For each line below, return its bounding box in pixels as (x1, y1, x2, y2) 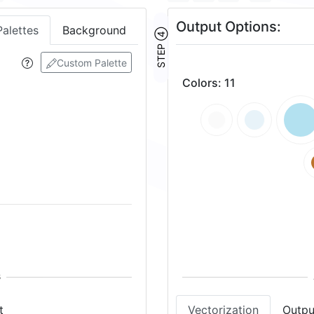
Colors (182, 75, 218, 90)
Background (62, 23, 126, 38)
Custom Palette (56, 56, 127, 69)
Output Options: (176, 18, 281, 36)
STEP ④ (155, 27, 167, 69)
